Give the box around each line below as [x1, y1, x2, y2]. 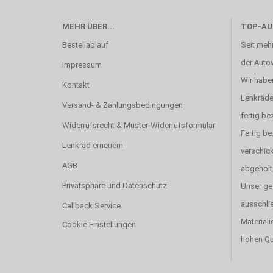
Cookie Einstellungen [62, 220, 136, 229]
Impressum [62, 60, 102, 69]
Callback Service [62, 201, 121, 210]
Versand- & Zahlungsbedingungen [62, 101, 183, 110]
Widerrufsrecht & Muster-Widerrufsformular [62, 121, 215, 130]
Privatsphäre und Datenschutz [62, 181, 167, 190]
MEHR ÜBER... [62, 22, 115, 31]
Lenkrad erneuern [62, 141, 123, 150]
